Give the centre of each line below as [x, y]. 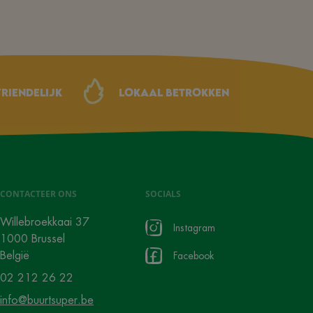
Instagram [194, 227]
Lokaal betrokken [174, 93]
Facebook [194, 255]
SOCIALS [163, 194]
